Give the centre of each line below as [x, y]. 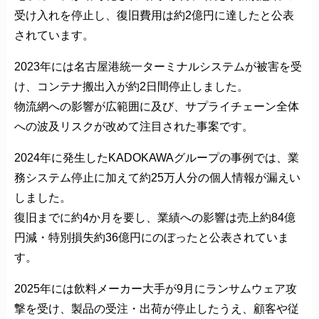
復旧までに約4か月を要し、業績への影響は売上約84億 [155, 217]
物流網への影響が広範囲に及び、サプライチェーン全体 [157, 106]
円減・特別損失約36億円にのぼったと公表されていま [152, 237]
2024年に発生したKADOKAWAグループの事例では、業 [157, 157]
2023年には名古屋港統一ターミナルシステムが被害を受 [158, 66]
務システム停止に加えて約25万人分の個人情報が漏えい [157, 177]
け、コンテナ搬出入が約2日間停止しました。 [131, 86]
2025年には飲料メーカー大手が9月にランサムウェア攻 [156, 288]
